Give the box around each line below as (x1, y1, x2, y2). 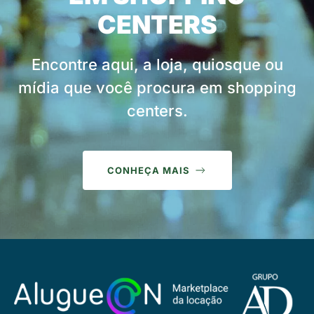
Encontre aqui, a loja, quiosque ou (31, 55, 283, 74)
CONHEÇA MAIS (107, 165, 190, 176)
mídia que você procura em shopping (18, 78, 296, 97)
